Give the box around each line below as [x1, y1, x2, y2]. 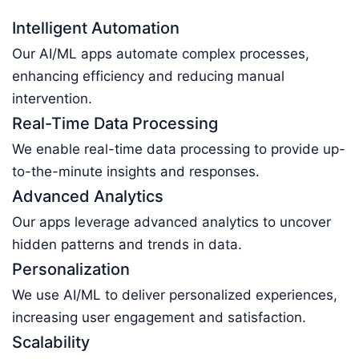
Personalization [12, 260, 130, 279]
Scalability [12, 333, 90, 352]
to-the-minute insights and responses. [12, 163, 260, 179]
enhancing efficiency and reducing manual [12, 68, 284, 84]
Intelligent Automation [12, 18, 179, 38]
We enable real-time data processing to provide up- [12, 141, 345, 157]
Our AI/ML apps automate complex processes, [12, 46, 309, 62]
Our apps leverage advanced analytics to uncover [12, 214, 331, 230]
